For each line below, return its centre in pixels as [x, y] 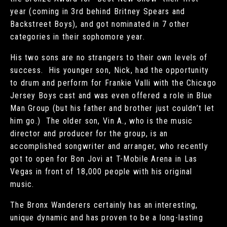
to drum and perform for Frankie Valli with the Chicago [113, 83]
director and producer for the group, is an [89, 133]
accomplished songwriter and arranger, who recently [109, 146]
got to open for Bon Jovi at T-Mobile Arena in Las [104, 159]
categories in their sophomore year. [78, 36]
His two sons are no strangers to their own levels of [109, 57]
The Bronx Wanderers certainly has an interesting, [104, 205]
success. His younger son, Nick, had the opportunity [110, 70]
